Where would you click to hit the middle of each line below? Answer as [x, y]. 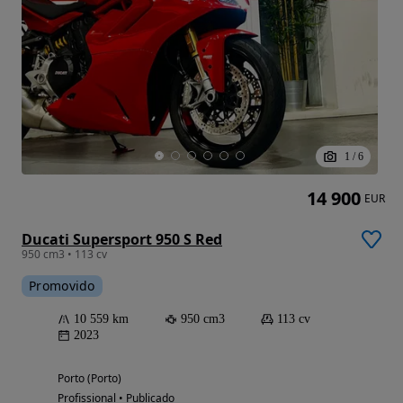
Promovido [62, 285]
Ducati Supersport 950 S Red [122, 239]
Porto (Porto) [90, 378]
